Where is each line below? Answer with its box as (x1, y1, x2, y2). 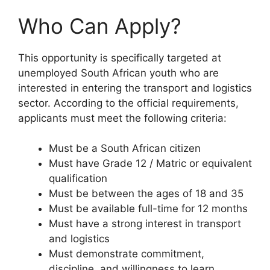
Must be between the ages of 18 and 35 (49, 187, 243, 200)
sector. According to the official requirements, (18, 96, 239, 109)
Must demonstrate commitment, (49, 248, 204, 260)
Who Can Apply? (18, 13, 181, 39)
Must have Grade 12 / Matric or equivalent (49, 157, 252, 170)
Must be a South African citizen (49, 142, 201, 155)
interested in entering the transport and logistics (18, 81, 252, 94)
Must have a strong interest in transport (49, 218, 241, 230)
